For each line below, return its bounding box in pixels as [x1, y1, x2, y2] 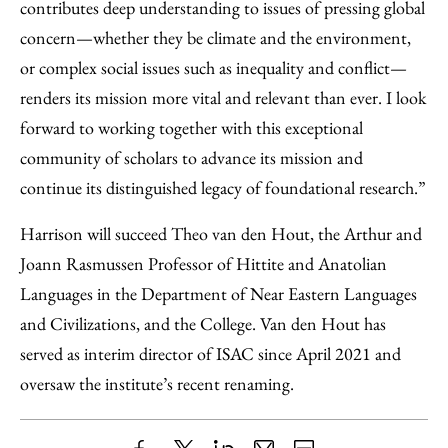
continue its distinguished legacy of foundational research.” [20, 176, 426, 199]
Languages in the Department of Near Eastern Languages [20, 282, 417, 305]
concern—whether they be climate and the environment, [20, 26, 411, 49]
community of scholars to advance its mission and [20, 146, 363, 169]
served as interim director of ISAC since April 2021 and [20, 342, 401, 365]
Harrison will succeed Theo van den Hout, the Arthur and [20, 222, 422, 245]
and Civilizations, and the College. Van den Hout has [20, 312, 386, 335]
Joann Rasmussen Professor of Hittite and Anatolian [20, 252, 387, 275]
